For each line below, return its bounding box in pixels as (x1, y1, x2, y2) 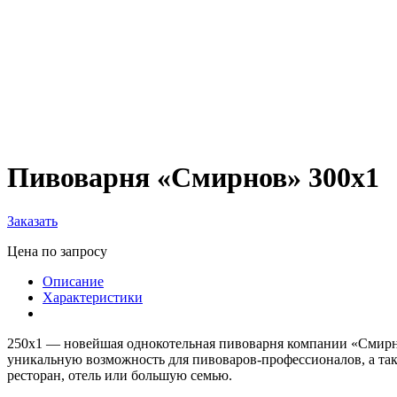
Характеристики (43, 289, 143, 305)
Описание (43, 273, 104, 289)
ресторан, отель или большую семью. (7, 367, 232, 383)
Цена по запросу (7, 243, 107, 259)
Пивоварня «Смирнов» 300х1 (7, 161, 379, 194)
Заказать (7, 213, 58, 229)
